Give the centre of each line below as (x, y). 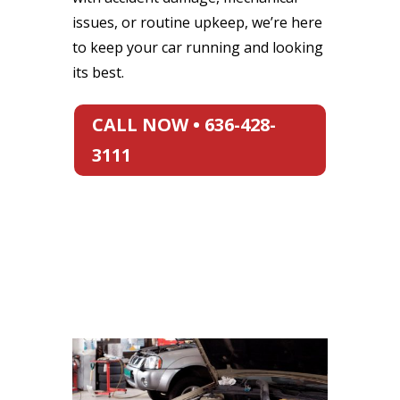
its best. (98, 72)
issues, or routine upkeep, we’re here (197, 22)
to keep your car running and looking (197, 47)
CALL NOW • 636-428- (183, 124)
